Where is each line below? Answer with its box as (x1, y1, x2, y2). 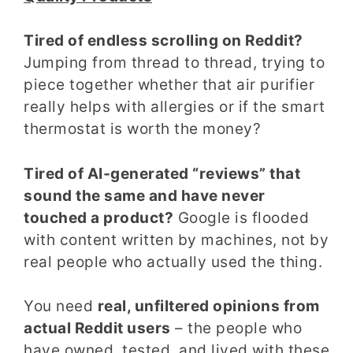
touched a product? (24, 208, 173, 227)
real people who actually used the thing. (24, 252, 322, 271)
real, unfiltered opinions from (97, 297, 320, 316)
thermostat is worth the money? (24, 120, 261, 139)
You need (24, 297, 98, 316)
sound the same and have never (24, 186, 266, 205)
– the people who (170, 319, 302, 338)
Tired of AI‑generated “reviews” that (24, 164, 300, 183)
